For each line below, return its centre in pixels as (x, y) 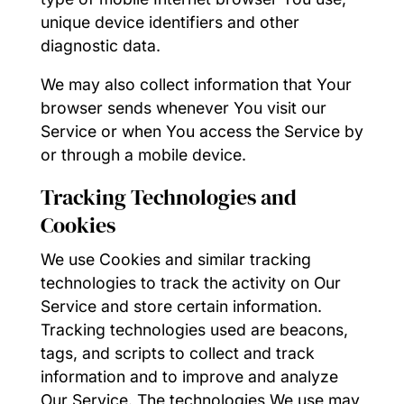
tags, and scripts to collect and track (177, 353)
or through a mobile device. (143, 155)
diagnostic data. (100, 45)
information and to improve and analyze (189, 376)
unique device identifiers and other (170, 22)
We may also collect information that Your (196, 85)
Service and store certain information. (181, 306)
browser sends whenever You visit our (183, 108)
